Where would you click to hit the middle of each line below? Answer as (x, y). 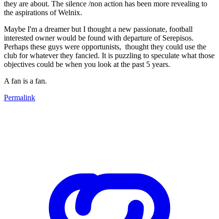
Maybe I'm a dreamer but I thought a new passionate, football (98, 29)
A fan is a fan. (25, 81)
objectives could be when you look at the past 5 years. (87, 64)
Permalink (20, 97)
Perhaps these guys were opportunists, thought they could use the (105, 46)
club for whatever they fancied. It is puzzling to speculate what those (109, 55)
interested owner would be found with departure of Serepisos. (99, 38)
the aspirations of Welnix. (43, 12)
